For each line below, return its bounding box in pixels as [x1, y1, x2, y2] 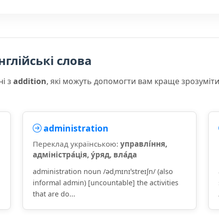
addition [13, 76, 46, 87]
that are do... [33, 189, 75, 198]
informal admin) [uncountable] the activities [33, 178, 178, 187]
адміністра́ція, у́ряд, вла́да [33, 150, 137, 159]
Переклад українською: [33, 139, 120, 149]
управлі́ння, [120, 139, 167, 149]
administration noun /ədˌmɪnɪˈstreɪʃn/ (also [33, 167, 173, 176]
